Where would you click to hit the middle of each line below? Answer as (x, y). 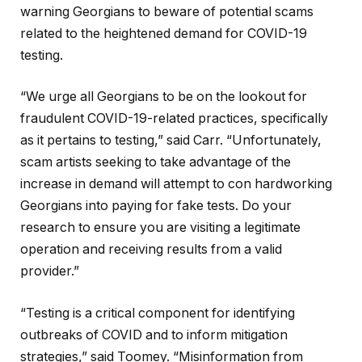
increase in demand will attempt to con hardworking (176, 184)
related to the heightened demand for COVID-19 (164, 33)
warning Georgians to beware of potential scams (167, 11)
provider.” (50, 271)
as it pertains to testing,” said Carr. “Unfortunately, (171, 141)
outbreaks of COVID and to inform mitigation (154, 335)
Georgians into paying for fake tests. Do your (156, 206)
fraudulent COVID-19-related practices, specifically (174, 119)
